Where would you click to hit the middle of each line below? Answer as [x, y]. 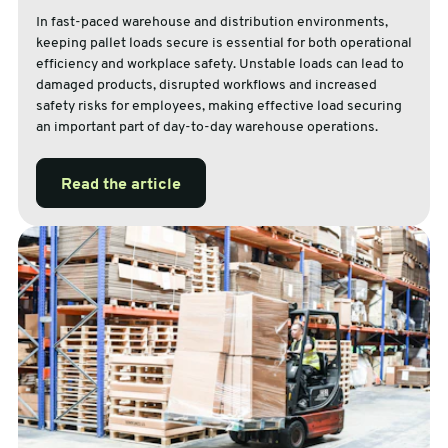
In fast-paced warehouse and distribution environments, [211, 23]
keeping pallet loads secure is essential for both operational [223, 44]
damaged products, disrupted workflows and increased [206, 86]
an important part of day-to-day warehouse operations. [206, 128]
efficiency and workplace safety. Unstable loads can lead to [219, 65]
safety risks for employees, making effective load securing [218, 107]
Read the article [120, 185]
